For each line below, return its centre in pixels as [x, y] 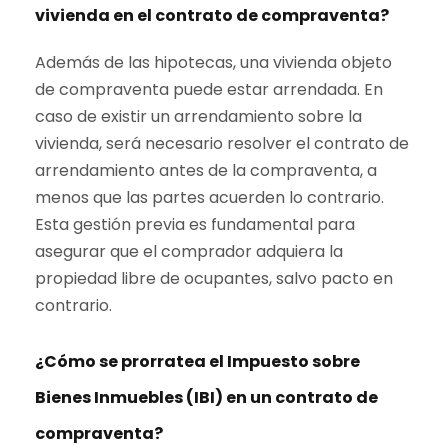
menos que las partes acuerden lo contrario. [209, 198]
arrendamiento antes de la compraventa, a [206, 171]
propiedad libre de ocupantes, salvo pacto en [214, 279]
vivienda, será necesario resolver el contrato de [222, 144]
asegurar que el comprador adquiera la [189, 252]
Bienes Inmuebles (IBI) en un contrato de [206, 398]
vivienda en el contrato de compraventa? [212, 16]
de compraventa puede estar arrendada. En [209, 90]
